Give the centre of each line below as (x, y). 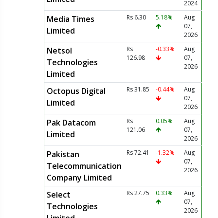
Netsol (59, 51)
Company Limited (79, 178)
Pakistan (63, 154)
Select (58, 195)
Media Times (70, 19)
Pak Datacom (71, 123)
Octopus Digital (76, 91)
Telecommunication (84, 166)
